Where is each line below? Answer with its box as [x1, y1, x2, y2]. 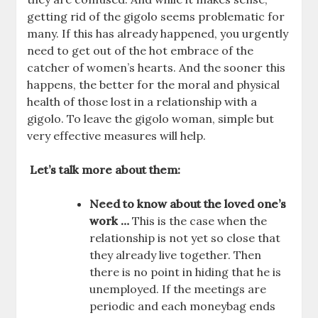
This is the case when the [129, 213, 268, 228]
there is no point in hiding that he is [89, 264, 282, 279]
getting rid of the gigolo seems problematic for [27, 9, 285, 23]
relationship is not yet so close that [89, 230, 281, 245]
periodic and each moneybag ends [89, 298, 276, 313]
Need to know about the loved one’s [89, 196, 287, 211]
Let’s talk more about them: [27, 162, 181, 177]
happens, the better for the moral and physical [27, 77, 280, 92]
